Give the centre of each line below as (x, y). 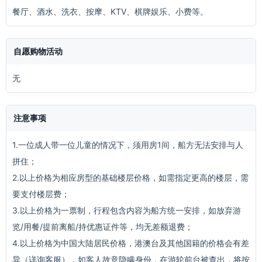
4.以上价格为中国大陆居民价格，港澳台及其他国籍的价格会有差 (131, 243)
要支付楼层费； (41, 194)
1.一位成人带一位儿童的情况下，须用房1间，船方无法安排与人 (128, 145)
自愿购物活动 (38, 51)
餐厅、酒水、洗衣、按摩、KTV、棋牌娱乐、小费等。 (110, 11)
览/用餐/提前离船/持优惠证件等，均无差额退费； (103, 227)
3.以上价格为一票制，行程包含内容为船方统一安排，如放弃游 (127, 210)
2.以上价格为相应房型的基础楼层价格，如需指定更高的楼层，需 (130, 177)
